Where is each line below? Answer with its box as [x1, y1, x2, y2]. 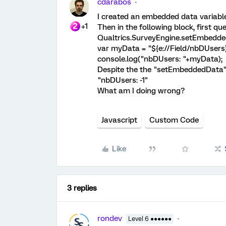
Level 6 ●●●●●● [128, 215, 172, 222]
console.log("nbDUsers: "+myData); [97, 54, 222, 64]
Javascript [101, 116, 137, 125]
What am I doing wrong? [97, 86, 185, 95]
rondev [97, 214, 122, 223]
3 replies [67, 184, 97, 193]
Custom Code [149, 116, 199, 125]
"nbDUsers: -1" [97, 76, 148, 85]
